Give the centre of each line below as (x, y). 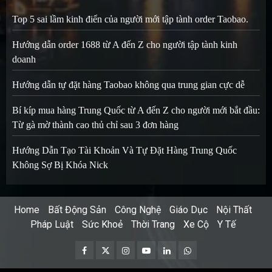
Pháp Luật (52, 225)
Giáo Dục (189, 210)
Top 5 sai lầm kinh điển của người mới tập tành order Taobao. (130, 19)
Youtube (160, 249)
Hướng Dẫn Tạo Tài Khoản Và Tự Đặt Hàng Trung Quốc (124, 151)
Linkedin (182, 249)
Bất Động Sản (77, 210)
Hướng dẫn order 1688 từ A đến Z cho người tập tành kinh (125, 45)
